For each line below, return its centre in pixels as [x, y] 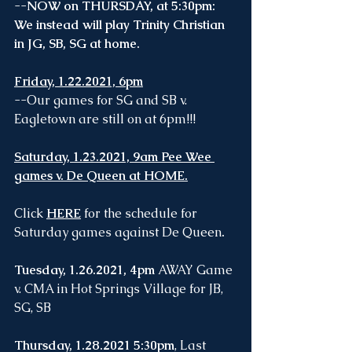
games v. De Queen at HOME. [101, 176]
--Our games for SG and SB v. [102, 100]
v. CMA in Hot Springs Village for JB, [120, 289]
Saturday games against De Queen [118, 232]
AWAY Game [195, 270]
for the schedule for [142, 213]
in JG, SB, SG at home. [79, 44]
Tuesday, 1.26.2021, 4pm [84, 270]
